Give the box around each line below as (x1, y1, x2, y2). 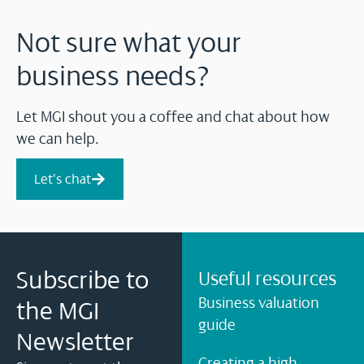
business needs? (16, 60, 210, 92)
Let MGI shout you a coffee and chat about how (16, 108, 330, 125)
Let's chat (34, 170, 91, 187)
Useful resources (198, 266, 336, 290)
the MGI (16, 296, 99, 325)
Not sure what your (16, 27, 241, 58)
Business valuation (198, 294, 319, 311)
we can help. (16, 130, 99, 147)
